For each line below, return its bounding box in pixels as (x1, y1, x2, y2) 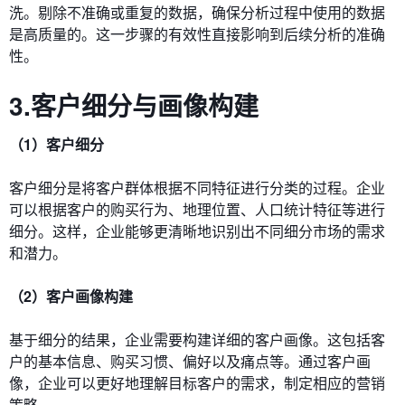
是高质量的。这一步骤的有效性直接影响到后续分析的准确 (9, 23, 385, 44)
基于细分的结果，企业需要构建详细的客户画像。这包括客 (9, 328, 385, 350)
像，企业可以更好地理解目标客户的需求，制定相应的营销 (9, 372, 385, 393)
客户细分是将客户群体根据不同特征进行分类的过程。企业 (9, 176, 385, 198)
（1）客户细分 (9, 133, 104, 155)
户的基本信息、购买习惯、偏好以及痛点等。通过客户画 (9, 350, 371, 372)
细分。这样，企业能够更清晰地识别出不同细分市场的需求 (9, 220, 385, 241)
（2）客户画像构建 (9, 285, 133, 306)
